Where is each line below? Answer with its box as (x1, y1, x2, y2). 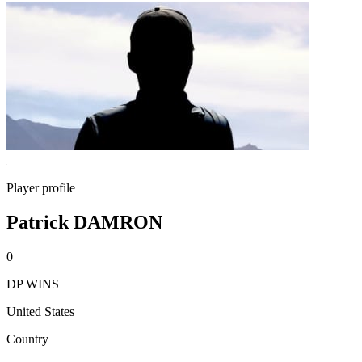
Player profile (6, 181, 75, 195)
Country (6, 331, 48, 346)
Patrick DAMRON (6, 211, 162, 233)
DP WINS (6, 276, 59, 291)
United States (6, 304, 74, 318)
